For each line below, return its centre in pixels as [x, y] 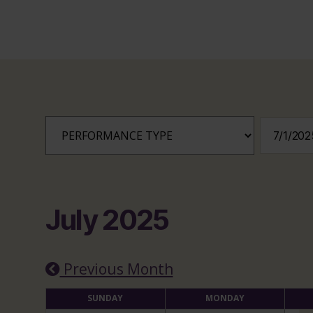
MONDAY [225, 298]
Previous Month [116, 269]
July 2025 [107, 220]
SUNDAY [105, 298]
